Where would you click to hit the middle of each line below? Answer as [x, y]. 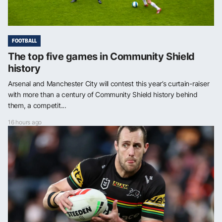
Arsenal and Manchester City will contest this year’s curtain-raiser [109, 83]
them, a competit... [37, 105]
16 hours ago [25, 122]
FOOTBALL [24, 40]
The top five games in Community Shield [101, 56]
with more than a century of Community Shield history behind [103, 94]
